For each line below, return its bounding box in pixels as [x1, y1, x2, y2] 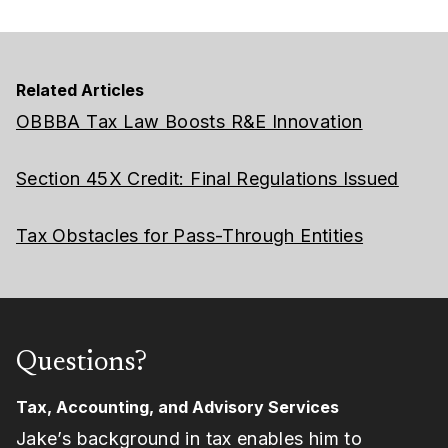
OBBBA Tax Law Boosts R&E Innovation [16, 111, 363, 133]
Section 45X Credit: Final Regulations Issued [16, 167, 399, 189]
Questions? [16, 349, 147, 377]
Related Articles [16, 80, 144, 101]
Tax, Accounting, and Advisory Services [16, 396, 339, 417]
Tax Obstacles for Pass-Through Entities [16, 224, 364, 246]
